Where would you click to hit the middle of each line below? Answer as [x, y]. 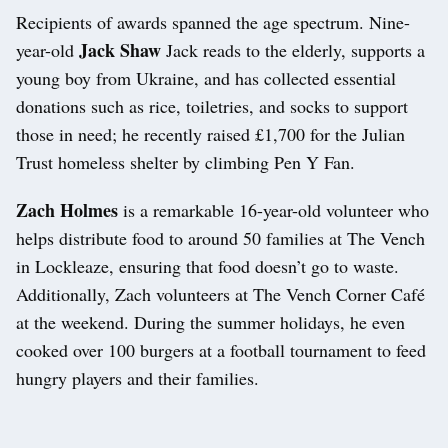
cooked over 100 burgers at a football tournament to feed [221, 350]
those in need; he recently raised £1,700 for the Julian [210, 134]
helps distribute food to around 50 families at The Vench [220, 238]
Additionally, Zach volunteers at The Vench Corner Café [220, 294]
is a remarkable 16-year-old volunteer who [273, 210]
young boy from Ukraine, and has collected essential [206, 78]
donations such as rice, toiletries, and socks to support [212, 106]
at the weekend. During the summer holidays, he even [210, 322]
